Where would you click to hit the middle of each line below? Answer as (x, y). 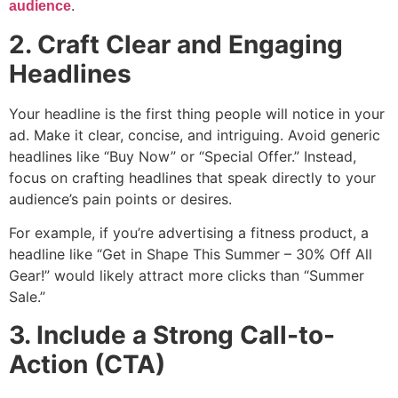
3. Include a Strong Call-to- (172, 334)
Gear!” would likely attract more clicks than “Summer (187, 276)
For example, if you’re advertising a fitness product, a (189, 233)
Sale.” (27, 297)
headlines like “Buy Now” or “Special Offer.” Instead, (183, 156)
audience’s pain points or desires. (120, 199)
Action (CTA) (87, 364)
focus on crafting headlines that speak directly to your (192, 177)
